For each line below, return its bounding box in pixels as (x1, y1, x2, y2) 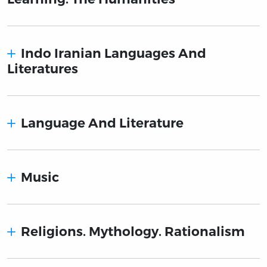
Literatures (7, 61, 78, 77)
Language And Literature (21, 115, 184, 131)
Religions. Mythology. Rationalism (21, 223, 246, 240)
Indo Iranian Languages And (21, 45, 207, 61)
